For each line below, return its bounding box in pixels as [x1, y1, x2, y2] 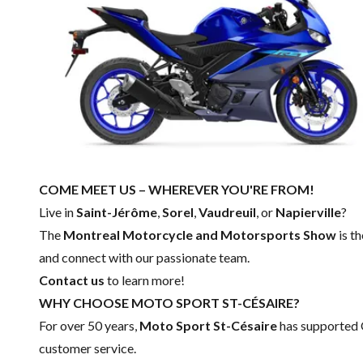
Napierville [275, 203, 341, 220]
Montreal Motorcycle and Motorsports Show [63, 226, 336, 242]
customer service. [39, 340, 136, 356]
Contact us [39, 271, 105, 288]
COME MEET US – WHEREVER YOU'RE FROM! [39, 181, 314, 197]
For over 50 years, [39, 317, 139, 333]
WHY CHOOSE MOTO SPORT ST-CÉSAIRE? [39, 294, 300, 310]
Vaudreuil [199, 203, 256, 220]
